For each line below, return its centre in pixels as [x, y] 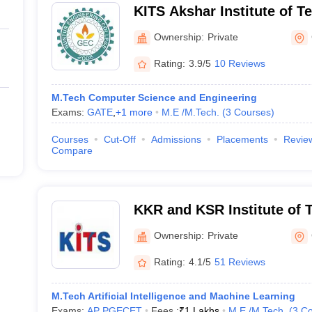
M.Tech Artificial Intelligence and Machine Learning [173, 296]
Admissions [176, 139]
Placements [242, 139]
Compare [72, 150]
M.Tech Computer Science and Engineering [154, 97]
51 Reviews [240, 262]
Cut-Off [119, 139]
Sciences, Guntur [191, 228]
